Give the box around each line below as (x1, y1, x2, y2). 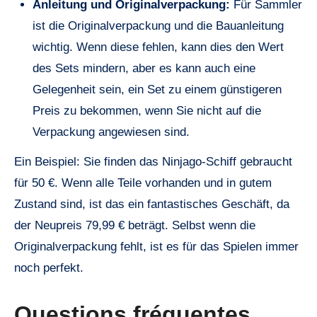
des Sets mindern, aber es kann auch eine (32, 61, 255, 75)
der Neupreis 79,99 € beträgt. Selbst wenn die (14, 219, 255, 233)
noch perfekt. (14, 261, 83, 275)
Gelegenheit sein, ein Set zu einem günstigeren (32, 82, 282, 96)
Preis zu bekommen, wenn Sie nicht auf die (32, 103, 261, 117)
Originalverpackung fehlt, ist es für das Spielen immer (14, 240, 299, 254)
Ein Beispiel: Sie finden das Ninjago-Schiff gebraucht (14, 155, 292, 169)
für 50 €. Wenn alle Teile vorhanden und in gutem (14, 176, 272, 190)
